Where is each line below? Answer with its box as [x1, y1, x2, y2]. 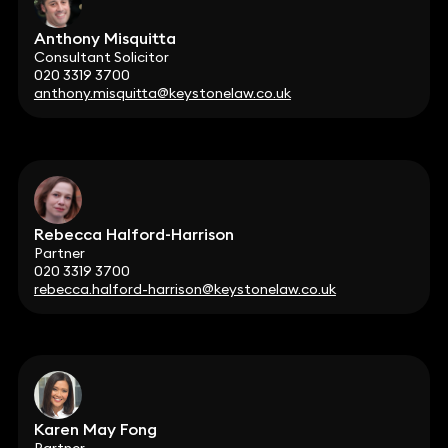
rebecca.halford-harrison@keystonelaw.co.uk [33, 279, 336, 298]
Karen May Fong [33, 419, 157, 440]
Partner [33, 243, 85, 262]
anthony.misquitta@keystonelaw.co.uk [33, 84, 291, 103]
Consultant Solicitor [33, 48, 169, 67]
